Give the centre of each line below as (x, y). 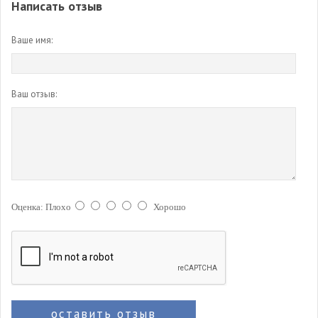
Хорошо (170, 207)
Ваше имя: (32, 40)
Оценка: (28, 207)
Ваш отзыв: (34, 94)
